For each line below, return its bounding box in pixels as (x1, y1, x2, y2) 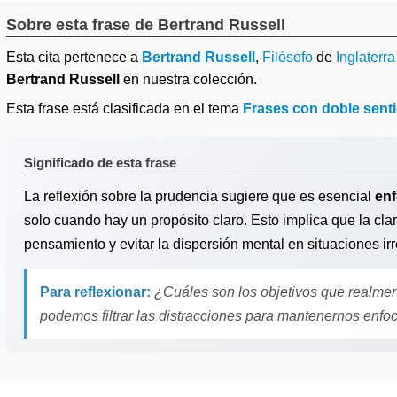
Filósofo (262, 50, 313, 65)
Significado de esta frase (24, 155, 176, 170)
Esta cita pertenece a (6, 50, 142, 65)
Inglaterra (336, 50, 395, 65)
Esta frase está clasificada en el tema (6, 101, 243, 116)
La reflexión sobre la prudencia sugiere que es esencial (24, 189, 375, 204)
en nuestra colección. (120, 72, 257, 87)
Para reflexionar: (40, 284, 151, 300)
